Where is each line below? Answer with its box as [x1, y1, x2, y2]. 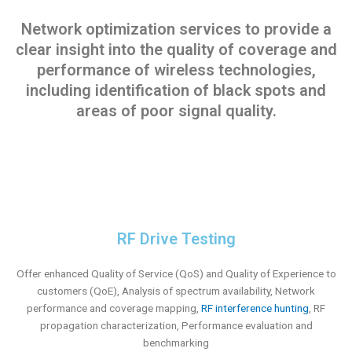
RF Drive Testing [116, 229, 236, 248]
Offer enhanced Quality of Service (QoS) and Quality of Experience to [16, 266, 336, 280]
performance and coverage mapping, [27, 301, 201, 314]
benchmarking [143, 335, 209, 349]
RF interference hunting [201, 301, 309, 314]
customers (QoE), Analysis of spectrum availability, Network [37, 284, 315, 297]
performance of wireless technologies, [36, 60, 316, 79]
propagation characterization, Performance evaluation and [39, 318, 313, 332]
